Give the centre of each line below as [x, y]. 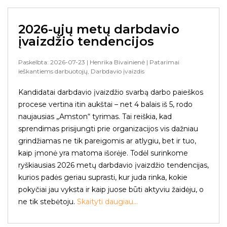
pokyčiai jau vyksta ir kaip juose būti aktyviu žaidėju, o [111, 190]
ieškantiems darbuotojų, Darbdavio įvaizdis [81, 71]
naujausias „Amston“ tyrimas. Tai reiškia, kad [95, 117]
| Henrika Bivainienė [115, 62]
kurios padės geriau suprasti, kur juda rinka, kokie [103, 177]
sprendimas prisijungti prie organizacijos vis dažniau [108, 129]
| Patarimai [162, 62]
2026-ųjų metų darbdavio [99, 29]
